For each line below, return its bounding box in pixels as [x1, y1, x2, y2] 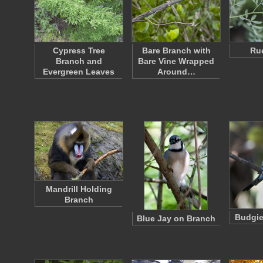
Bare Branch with [141, 46, 211, 55]
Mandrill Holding [45, 184, 112, 194]
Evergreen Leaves [43, 67, 114, 76]
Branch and [55, 56, 102, 66]
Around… [157, 67, 195, 76]
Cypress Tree [52, 46, 105, 55]
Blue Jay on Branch [137, 214, 215, 223]
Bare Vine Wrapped [138, 56, 214, 66]
